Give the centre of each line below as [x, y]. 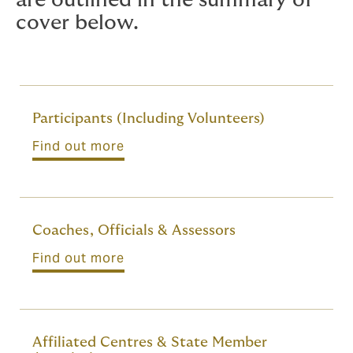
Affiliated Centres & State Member [150, 343]
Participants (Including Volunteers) [149, 119]
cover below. [77, 23]
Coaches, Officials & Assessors [134, 231]
